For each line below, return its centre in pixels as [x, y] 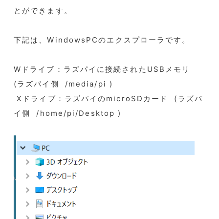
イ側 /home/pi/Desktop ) [68, 113]
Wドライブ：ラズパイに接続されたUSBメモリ [104, 69]
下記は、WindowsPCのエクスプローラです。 [102, 40]
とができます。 [43, 11]
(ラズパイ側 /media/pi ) [63, 84]
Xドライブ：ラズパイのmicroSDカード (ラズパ [108, 99]
